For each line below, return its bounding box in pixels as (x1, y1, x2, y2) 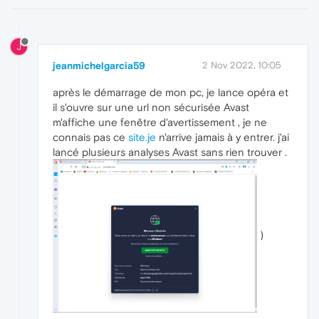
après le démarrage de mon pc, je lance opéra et (53, 85, 288, 98)
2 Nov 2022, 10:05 (202, 59, 281, 70)
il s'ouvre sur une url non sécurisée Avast (53, 100, 249, 113)
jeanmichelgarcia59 (53, 59, 145, 71)
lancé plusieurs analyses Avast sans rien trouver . (53, 145, 287, 158)
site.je (128, 130, 156, 143)
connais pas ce (53, 130, 128, 143)
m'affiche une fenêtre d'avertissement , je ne (53, 115, 267, 128)
